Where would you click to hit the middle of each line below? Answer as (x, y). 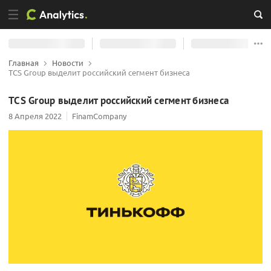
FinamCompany (99, 116)
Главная (24, 63)
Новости (68, 63)
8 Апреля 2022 (35, 116)
